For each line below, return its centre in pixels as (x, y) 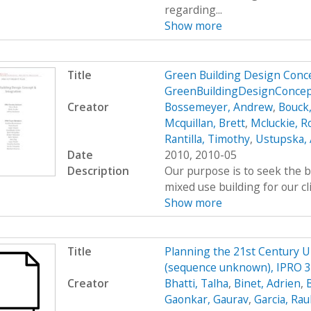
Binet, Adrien (267, 283)
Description (98, 170)
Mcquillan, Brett (204, 123)
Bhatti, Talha (196, 283)
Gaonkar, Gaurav (206, 299)
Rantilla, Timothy (207, 138)
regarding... (193, 10)
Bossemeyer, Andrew (218, 107)
